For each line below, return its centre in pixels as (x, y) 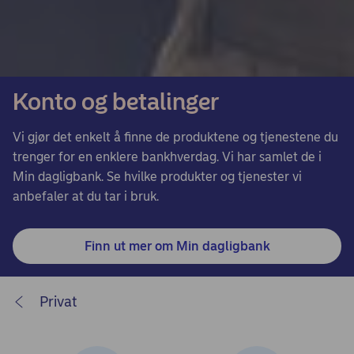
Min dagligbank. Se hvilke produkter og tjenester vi (157, 177)
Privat (58, 302)
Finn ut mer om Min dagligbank (177, 247)
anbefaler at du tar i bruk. (86, 197)
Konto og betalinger (116, 102)
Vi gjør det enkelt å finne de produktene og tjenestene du (175, 137)
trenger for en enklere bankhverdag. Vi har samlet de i (167, 157)
